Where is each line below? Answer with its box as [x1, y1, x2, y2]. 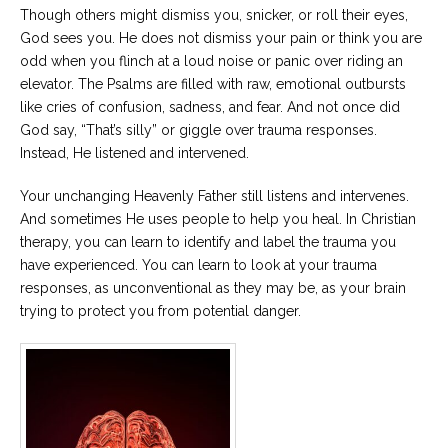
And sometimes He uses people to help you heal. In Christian [20, 210, 416, 227]
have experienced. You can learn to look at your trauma [20, 256, 377, 273]
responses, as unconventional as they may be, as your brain [20, 279, 406, 296]
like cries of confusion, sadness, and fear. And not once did [20, 98, 400, 115]
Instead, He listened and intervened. [20, 144, 249, 161]
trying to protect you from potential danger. [20, 302, 301, 319]
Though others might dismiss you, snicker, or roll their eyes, [20, 6, 408, 23]
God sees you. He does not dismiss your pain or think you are [20, 29, 422, 46]
